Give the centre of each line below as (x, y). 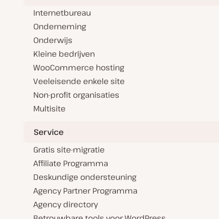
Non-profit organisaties (76, 95)
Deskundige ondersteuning (85, 177)
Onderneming (60, 27)
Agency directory (66, 205)
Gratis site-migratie (69, 150)
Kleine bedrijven (64, 54)
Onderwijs (53, 40)
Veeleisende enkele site (79, 81)
